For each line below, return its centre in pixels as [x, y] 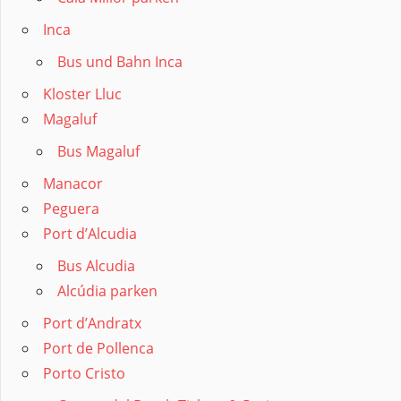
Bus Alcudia [96, 266]
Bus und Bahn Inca [120, 62]
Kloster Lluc [82, 94]
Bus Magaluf [98, 152]
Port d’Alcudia [90, 234]
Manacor [73, 184]
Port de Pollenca [98, 349]
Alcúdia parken [107, 291]
